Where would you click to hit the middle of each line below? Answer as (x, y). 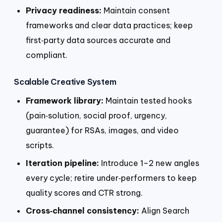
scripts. (40, 145)
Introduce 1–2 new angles (149, 163)
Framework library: (65, 101)
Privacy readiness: (64, 10)
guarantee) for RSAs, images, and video (102, 131)
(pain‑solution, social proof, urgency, (96, 116)
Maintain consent (136, 10)
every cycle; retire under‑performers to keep (111, 178)
